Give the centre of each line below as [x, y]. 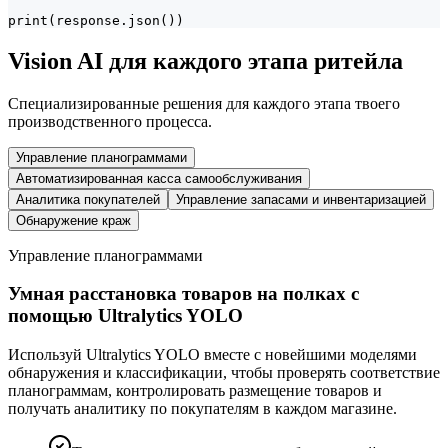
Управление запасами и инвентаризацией [301, 199]
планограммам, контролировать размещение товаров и [195, 391]
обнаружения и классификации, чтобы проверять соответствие [224, 373]
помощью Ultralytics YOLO [125, 316]
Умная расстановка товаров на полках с [183, 294]
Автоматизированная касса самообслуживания [159, 178]
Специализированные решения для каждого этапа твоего [204, 103]
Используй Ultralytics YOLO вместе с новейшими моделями [212, 355]
